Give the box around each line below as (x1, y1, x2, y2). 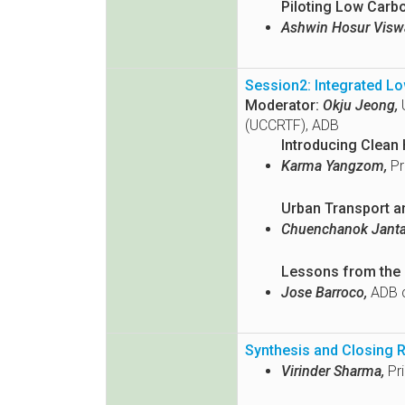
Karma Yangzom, (281, 157, 387, 175)
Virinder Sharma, (281, 363, 384, 381)
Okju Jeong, (323, 97, 398, 115)
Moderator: (245, 97, 319, 115)
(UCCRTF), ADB (245, 117, 339, 135)
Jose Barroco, (281, 284, 367, 302)
